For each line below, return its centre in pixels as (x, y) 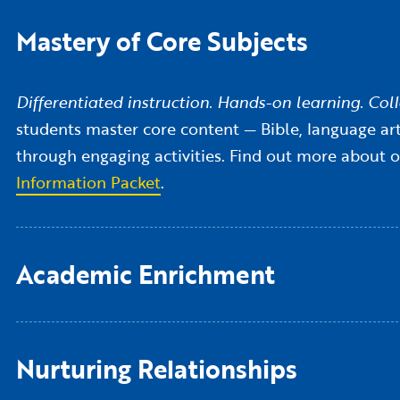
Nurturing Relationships (156, 369)
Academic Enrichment (145, 275)
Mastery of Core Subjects (162, 42)
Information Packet (88, 183)
